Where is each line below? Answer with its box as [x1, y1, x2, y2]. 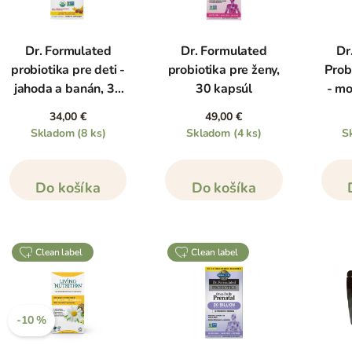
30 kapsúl [195, 80, 253, 98]
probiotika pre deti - [11, 61, 126, 79]
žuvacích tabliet [24, 99, 113, 117]
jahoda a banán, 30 [13, 80, 123, 98]
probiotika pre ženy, [167, 61, 280, 79]
